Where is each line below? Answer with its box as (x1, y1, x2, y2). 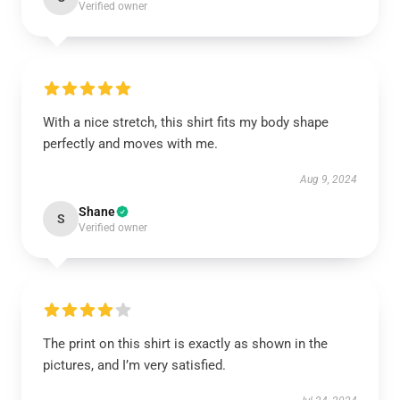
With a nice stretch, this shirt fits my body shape (43, 114, 329, 131)
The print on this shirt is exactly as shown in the (43, 336, 328, 353)
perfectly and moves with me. (43, 136, 218, 153)
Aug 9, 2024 (300, 173, 357, 187)
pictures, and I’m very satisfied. (43, 357, 226, 374)
